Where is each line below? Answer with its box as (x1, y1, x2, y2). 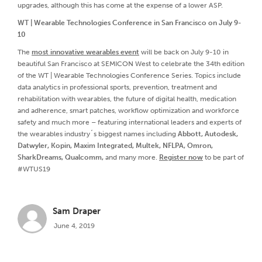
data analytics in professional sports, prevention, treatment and (18, 82, 217, 91)
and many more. (105, 153, 159, 161)
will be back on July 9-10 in (139, 47, 229, 56)
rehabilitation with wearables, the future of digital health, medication (18, 94, 236, 103)
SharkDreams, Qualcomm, (18, 153, 105, 161)
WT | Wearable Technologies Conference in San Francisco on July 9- (18, 18, 241, 27)
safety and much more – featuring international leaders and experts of (18, 118, 242, 126)
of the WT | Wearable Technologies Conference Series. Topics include (18, 71, 241, 80)
